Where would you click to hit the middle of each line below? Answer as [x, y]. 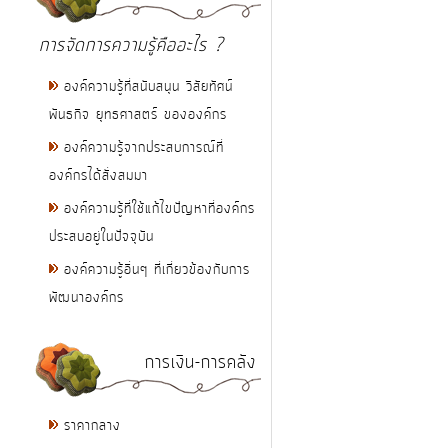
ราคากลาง [92, 426]
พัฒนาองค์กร [86, 298]
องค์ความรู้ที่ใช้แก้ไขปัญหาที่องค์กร [159, 209]
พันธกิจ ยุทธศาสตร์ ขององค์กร [138, 115]
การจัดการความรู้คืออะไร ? [131, 46]
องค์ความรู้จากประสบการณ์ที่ [144, 148]
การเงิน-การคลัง [200, 363]
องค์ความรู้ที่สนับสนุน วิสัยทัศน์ [148, 87]
